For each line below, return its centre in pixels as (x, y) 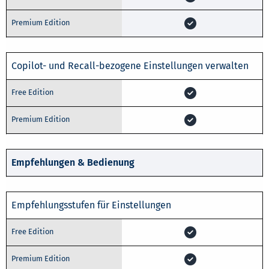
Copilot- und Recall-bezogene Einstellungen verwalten (130, 65)
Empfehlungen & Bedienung (73, 162)
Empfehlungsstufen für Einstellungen (91, 205)
